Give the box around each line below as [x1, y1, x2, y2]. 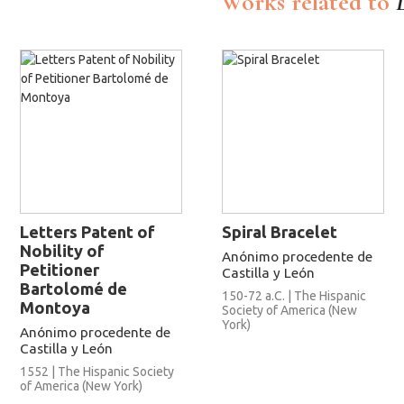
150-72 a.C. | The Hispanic [222, 288, 366, 303]
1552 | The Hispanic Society [20, 363, 174, 379]
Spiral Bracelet [222, 222, 337, 241]
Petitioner [20, 260, 99, 279]
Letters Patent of [20, 222, 155, 241]
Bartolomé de [20, 279, 127, 298]
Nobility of [20, 241, 105, 260]
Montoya [20, 298, 90, 317]
